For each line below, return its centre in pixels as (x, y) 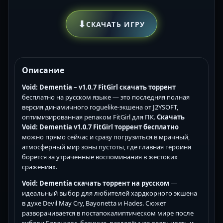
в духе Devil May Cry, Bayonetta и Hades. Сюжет (94, 203)
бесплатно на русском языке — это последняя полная (106, 97)
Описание (43, 70)
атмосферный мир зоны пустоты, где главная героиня (107, 147)
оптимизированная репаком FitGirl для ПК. (89, 117)
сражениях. (40, 167)
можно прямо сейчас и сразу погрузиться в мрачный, (106, 137)
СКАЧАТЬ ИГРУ (115, 24)
